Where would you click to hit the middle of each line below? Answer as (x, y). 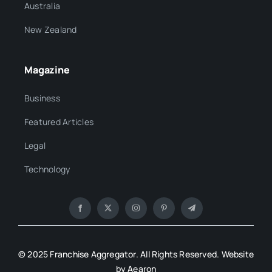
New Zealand (50, 29)
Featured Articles (59, 121)
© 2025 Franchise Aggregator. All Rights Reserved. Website (136, 254)
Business (42, 98)
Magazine (47, 70)
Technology (47, 169)
